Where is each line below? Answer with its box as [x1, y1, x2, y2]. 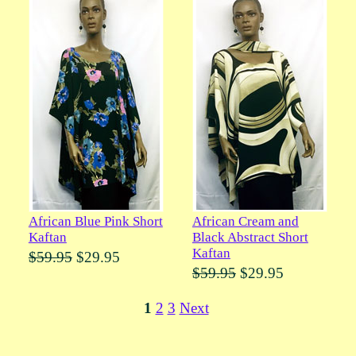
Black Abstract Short [192, 230, 308, 246]
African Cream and [192, 214, 299, 230]
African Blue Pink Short [28, 214, 163, 230]
